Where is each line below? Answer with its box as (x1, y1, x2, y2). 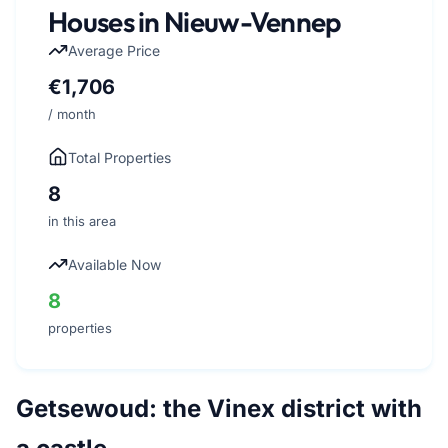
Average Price (68, 41, 160, 59)
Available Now (68, 255, 161, 273)
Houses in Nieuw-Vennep (48, 3, 341, 39)
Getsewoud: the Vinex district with (16, 393, 422, 423)
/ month (48, 105, 96, 122)
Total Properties (68, 148, 171, 166)
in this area (48, 212, 116, 229)
